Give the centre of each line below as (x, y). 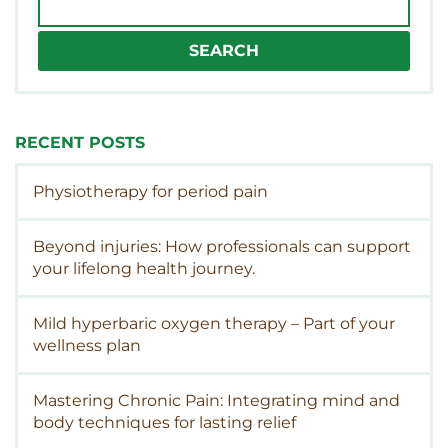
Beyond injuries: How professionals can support (222, 246)
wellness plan (87, 345)
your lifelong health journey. (144, 268)
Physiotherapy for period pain (150, 191)
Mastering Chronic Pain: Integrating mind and (216, 400)
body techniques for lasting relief (164, 422)
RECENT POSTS (80, 142)
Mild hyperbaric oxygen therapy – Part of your (214, 323)
